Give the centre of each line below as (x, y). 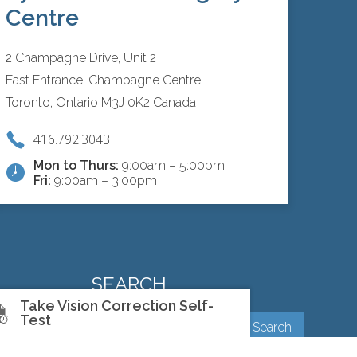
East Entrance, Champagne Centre (103, 80)
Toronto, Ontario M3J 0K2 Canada (100, 102)
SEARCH (129, 284)
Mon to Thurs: (76, 165)
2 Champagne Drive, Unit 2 (80, 57)
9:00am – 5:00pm (171, 165)
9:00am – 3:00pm (104, 180)
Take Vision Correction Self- (117, 306)
